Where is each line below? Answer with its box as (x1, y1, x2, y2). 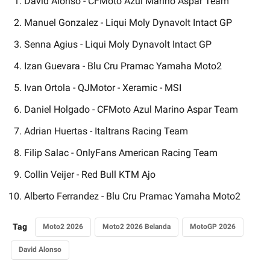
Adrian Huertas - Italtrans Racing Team (24, 125, 188, 137)
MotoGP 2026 (190, 222, 236, 231)
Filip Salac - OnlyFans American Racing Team (24, 146, 218, 159)
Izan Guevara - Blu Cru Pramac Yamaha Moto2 (24, 60, 222, 72)
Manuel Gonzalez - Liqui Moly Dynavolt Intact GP (24, 16, 232, 28)
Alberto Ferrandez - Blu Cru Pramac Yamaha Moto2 (24, 190, 240, 202)
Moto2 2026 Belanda (102, 222, 171, 231)
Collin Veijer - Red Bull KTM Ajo (24, 168, 155, 180)
